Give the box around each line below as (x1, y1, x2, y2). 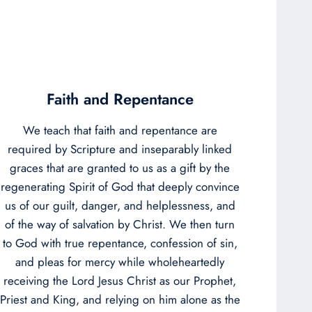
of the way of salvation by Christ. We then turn (5, 215, 235, 233)
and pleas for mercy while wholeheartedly (15, 253, 224, 270)
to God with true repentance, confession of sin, (2, 234, 237, 251)
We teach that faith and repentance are (22, 121, 217, 139)
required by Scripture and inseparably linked (8, 140, 232, 157)
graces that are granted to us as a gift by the (10, 159, 230, 176)
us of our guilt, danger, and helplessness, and (4, 196, 235, 214)
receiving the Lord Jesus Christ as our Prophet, (3, 272, 236, 289)
